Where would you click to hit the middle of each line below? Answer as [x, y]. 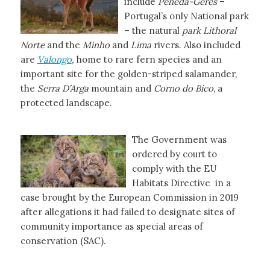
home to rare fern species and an [149, 60]
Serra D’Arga [63, 89]
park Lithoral [209, 31]
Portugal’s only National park [186, 16]
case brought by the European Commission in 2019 [129, 197]
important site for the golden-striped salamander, [128, 74]
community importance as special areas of [111, 226]
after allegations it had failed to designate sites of [127, 212]
